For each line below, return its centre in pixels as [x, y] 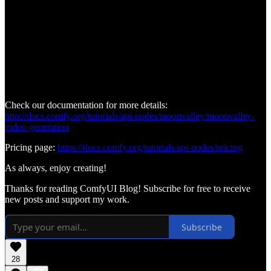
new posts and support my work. [67, 200]
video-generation [37, 127]
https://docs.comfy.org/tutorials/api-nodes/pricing [150, 148]
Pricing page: [31, 148]
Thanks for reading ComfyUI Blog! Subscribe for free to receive [128, 189]
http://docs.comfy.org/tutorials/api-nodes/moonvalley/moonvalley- [130, 116]
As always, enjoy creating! [56, 168]
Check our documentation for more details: [86, 105]
